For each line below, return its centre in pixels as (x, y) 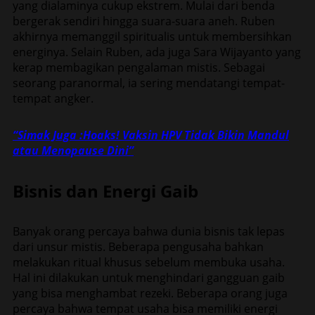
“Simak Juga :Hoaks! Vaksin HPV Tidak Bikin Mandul (151, 135)
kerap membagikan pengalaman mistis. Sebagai (139, 67)
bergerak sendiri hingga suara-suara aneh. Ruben (144, 21)
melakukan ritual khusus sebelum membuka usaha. (149, 262)
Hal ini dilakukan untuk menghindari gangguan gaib (149, 277)
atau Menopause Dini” (73, 150)
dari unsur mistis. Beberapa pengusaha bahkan (138, 246)
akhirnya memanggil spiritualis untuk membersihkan (152, 36)
